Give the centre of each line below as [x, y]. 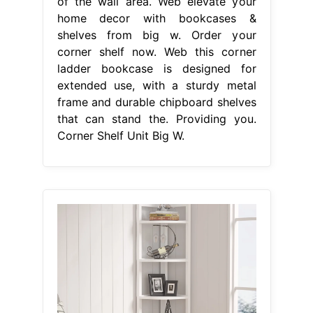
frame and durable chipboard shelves [156, 102]
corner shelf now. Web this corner [156, 51]
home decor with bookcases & [156, 18]
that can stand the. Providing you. [156, 118]
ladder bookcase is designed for [156, 68]
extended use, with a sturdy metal [156, 85]
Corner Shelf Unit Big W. [121, 135]
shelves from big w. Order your [156, 35]
